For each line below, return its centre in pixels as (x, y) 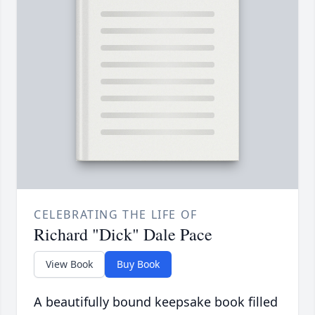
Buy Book (138, 264)
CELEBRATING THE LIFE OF (116, 215)
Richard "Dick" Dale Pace (123, 234)
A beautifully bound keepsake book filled (156, 302)
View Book (69, 264)
